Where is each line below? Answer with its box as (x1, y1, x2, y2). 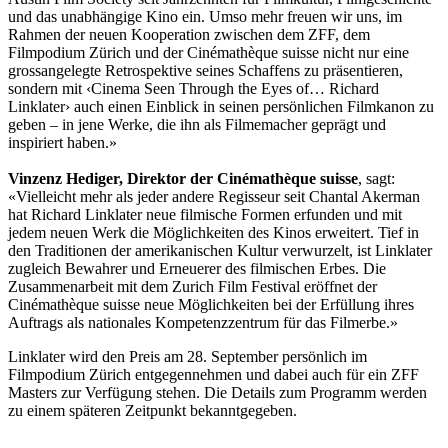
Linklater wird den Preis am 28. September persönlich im (8, 347, 367, 365)
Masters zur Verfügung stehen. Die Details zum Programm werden (8, 383, 427, 401)
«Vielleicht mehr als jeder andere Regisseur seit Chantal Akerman (8, 187, 420, 205)
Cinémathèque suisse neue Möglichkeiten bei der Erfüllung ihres (8, 295, 414, 313)
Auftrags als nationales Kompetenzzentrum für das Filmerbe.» (8, 313, 398, 331)
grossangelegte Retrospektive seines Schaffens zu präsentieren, (8, 61, 403, 79)
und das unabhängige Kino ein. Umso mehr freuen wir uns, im (8, 7, 402, 25)
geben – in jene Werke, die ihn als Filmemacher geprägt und (8, 115, 386, 133)
